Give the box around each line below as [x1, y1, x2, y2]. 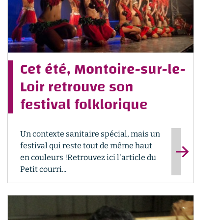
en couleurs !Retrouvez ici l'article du [20, 153, 156, 162]
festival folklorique [20, 91, 148, 118]
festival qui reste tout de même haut [20, 141, 152, 150]
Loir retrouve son [20, 73, 134, 100]
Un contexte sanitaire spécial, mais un [20, 129, 160, 138]
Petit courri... [20, 165, 66, 174]
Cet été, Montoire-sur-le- [20, 55, 186, 82]
